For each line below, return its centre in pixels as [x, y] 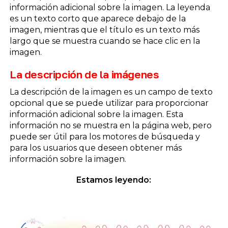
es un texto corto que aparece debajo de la [97, 18]
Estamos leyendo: [114, 180]
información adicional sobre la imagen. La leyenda [110, 7]
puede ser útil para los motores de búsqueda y [105, 137]
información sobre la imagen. [68, 159]
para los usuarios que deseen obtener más [95, 148]
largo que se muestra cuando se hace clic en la [105, 41]
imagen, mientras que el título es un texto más [104, 30]
